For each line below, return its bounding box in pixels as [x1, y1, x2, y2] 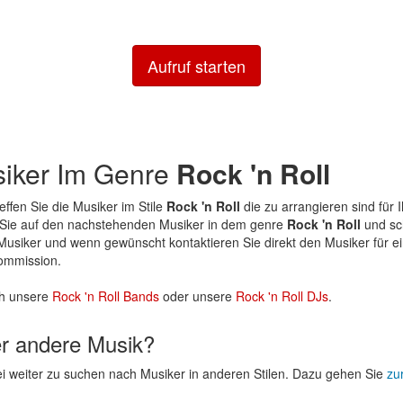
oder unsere [159, 286, 236, 305]
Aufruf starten [147, 53, 246, 77]
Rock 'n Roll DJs [236, 286, 328, 305]
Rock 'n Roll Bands [52, 286, 159, 305]
